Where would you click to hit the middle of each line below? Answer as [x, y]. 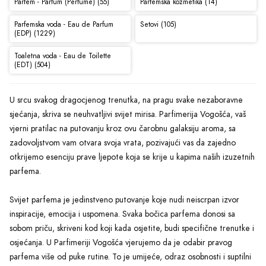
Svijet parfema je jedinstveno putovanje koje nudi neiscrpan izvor [124, 200]
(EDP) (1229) [34, 33]
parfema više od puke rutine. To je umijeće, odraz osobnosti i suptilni [130, 257]
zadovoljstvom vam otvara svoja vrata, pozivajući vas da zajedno [123, 143]
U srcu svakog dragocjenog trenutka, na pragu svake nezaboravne [126, 100]
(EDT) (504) [32, 64]
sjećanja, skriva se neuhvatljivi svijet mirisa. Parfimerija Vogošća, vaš [128, 115]
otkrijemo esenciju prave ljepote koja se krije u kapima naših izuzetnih [132, 157]
